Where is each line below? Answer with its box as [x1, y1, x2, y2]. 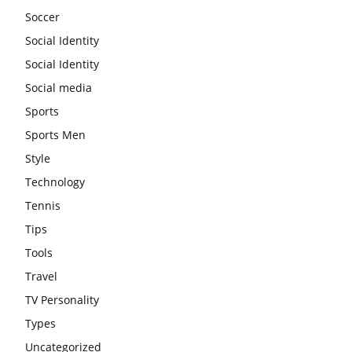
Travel [25, 268, 57, 284]
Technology [25, 174, 85, 189]
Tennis [25, 197, 60, 213]
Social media [25, 79, 92, 95]
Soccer [25, 9, 60, 24]
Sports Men [25, 126, 86, 142]
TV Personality [25, 291, 99, 307]
